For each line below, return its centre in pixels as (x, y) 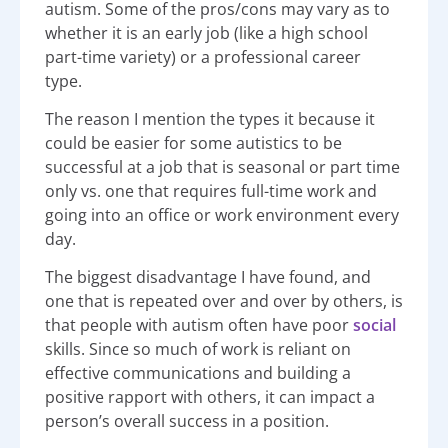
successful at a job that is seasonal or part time (222, 167)
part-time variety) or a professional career (203, 56)
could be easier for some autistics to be (193, 143)
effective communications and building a (198, 373)
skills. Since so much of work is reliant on (198, 349)
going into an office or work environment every (222, 215)
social (374, 325)
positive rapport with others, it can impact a (210, 397)
